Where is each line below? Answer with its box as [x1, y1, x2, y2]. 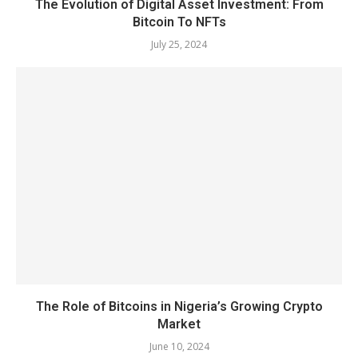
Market [157, 316, 201, 332]
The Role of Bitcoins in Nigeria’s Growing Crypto [35, 299, 323, 315]
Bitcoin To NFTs [132, 14, 226, 30]
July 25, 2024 [151, 38, 207, 52]
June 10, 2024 [149, 340, 209, 354]
